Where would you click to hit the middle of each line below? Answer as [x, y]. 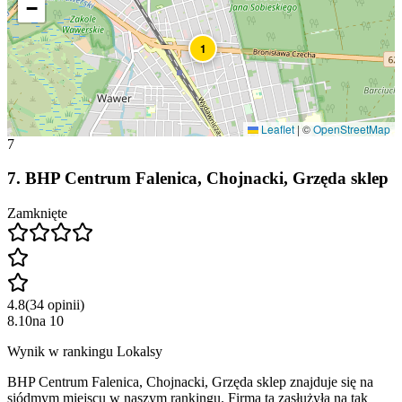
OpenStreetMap [352, 128]
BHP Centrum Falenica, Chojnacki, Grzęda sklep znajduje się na [190, 382]
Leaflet [276, 128]
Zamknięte [37, 214]
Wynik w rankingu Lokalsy [85, 352]
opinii [64, 305]
